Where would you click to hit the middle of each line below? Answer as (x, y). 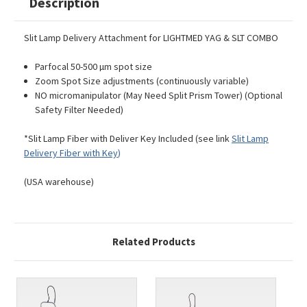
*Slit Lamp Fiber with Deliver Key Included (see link (128, 139)
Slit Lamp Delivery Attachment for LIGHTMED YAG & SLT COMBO (151, 38)
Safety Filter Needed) (79, 110)
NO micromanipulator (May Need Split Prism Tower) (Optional (159, 96)
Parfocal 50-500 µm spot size (94, 67)
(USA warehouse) (59, 182)
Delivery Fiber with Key (71, 153)
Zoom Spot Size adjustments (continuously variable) (142, 81)
